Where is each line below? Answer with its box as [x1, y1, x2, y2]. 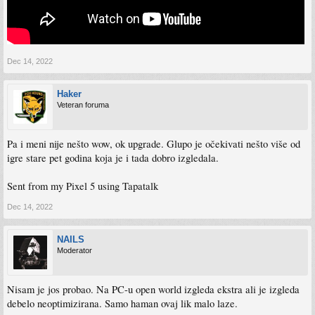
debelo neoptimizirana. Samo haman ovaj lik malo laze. [7, 297, 238, 310]
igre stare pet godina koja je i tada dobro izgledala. [7, 151, 219, 165]
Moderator [57, 246, 92, 255]
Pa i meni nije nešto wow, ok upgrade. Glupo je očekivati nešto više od [7, 137, 300, 150]
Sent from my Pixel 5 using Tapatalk [7, 179, 158, 193]
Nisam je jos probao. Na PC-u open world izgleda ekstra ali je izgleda [7, 283, 300, 296]
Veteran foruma [57, 101, 109, 109]
